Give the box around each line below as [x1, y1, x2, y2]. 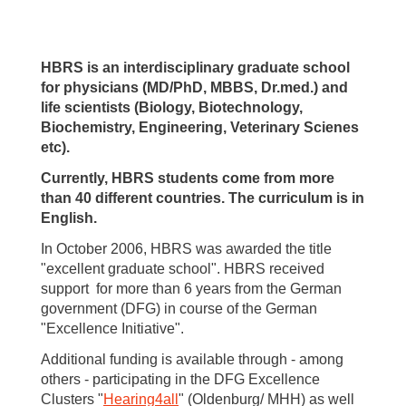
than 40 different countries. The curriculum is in [41, 189, 364, 206]
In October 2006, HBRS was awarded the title [41, 240, 332, 256]
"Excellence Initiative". [41, 320, 188, 336]
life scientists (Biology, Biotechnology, [41, 99, 303, 115]
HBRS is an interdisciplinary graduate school [41, 59, 350, 75]
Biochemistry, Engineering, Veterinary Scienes [41, 119, 359, 135]
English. [41, 209, 97, 226]
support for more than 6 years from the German [41, 280, 342, 296]
